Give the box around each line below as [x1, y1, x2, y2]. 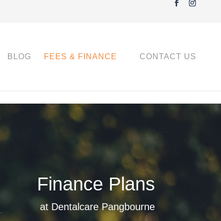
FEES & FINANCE [44, 52, 117, 61]
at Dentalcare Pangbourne [39, 201, 155, 213]
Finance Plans [37, 174, 155, 195]
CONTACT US [140, 52, 196, 61]
